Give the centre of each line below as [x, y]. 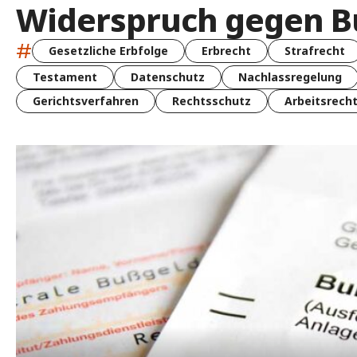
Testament [65, 76]
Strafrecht [315, 51]
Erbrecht [226, 51]
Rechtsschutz [212, 100]
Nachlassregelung [290, 76]
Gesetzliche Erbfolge [108, 51]
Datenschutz [168, 76]
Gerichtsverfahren [86, 100]
